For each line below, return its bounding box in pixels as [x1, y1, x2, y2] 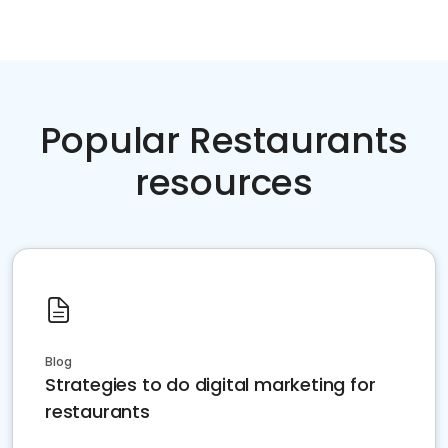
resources [134, 157, 314, 208]
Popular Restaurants [40, 115, 408, 166]
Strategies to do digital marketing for [45, 372, 376, 397]
